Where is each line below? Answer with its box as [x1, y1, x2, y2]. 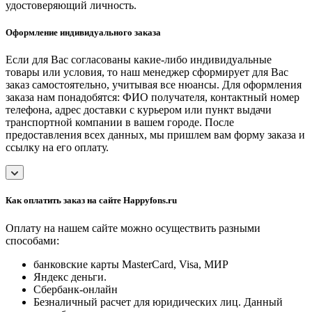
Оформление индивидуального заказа [6, 27, 161, 38]
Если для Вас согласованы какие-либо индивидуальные [6, 54, 272, 66]
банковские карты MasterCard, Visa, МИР [33, 258, 228, 270]
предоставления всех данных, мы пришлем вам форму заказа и [6, 129, 305, 141]
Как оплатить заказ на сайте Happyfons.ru [6, 195, 177, 206]
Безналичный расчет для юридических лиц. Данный [33, 295, 283, 308]
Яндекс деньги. [33, 270, 107, 283]
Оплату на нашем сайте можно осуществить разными [6, 221, 260, 234]
